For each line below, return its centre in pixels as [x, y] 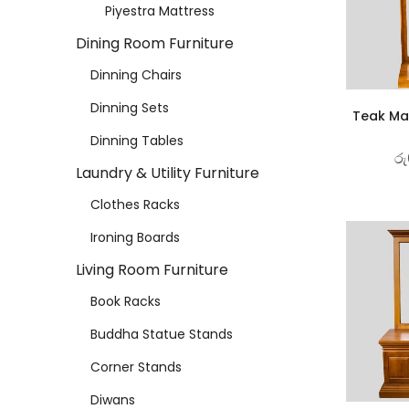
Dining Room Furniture [155, 43]
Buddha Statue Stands [162, 334]
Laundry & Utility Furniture [168, 173]
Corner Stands [136, 367]
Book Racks [126, 301]
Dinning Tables [137, 140]
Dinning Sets [130, 107]
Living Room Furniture [152, 269]
